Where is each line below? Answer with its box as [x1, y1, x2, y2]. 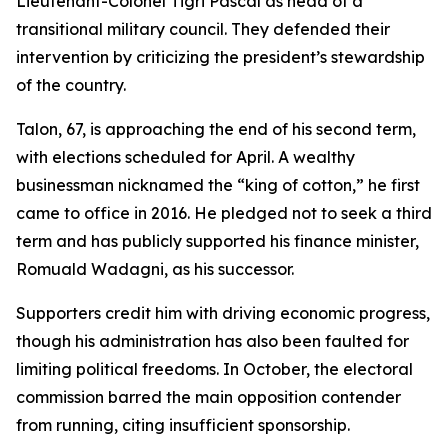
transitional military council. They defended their [16, 19, 390, 39]
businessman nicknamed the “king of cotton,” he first [16, 175, 420, 195]
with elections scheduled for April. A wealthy [16, 147, 355, 167]
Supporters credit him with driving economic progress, [16, 303, 430, 323]
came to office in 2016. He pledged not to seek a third [16, 203, 432, 223]
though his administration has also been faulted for [16, 331, 409, 351]
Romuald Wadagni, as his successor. [16, 259, 294, 279]
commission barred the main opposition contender [16, 387, 401, 407]
